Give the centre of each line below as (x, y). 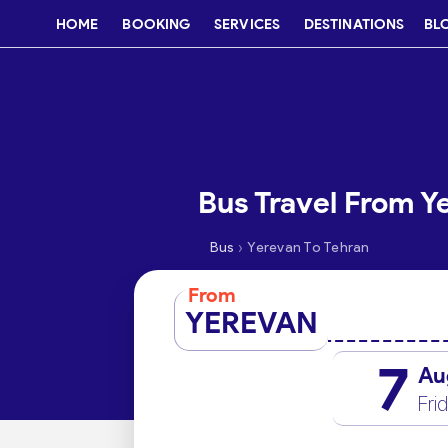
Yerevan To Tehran (308, 247)
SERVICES (247, 24)
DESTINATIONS (354, 24)
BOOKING (156, 24)
